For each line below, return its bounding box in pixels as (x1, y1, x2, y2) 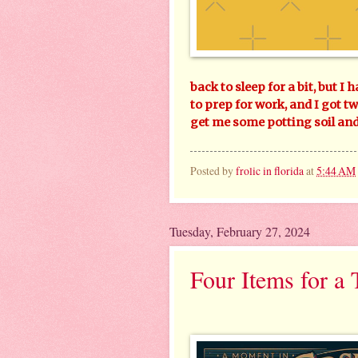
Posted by (190, 163, 236, 179)
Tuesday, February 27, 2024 (169, 222, 310, 240)
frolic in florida (236, 163, 304, 179)
